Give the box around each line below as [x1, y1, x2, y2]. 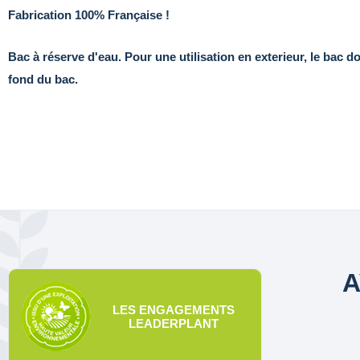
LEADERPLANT [129, 316, 219, 330]
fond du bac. [8, 72, 78, 86]
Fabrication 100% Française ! [8, 7, 170, 22]
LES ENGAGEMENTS [112, 302, 235, 317]
